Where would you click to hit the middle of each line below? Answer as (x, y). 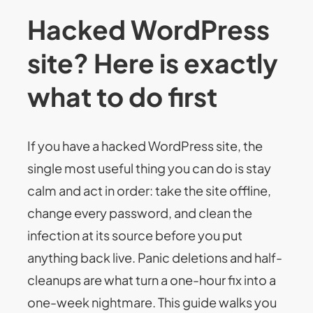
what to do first (123, 96)
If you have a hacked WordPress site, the (145, 145)
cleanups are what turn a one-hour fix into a (152, 279)
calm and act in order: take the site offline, (150, 190)
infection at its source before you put (135, 235)
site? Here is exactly (153, 62)
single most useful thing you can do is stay (150, 168)
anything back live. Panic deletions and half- (155, 257)
